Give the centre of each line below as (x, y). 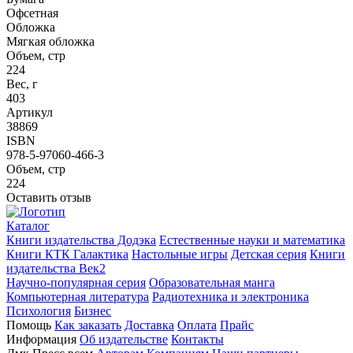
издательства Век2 (56, 269)
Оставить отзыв (49, 198)
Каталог (28, 226)
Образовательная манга (212, 283)
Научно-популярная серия (76, 283)
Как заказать (88, 325)
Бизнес (93, 311)
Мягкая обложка (50, 42)
